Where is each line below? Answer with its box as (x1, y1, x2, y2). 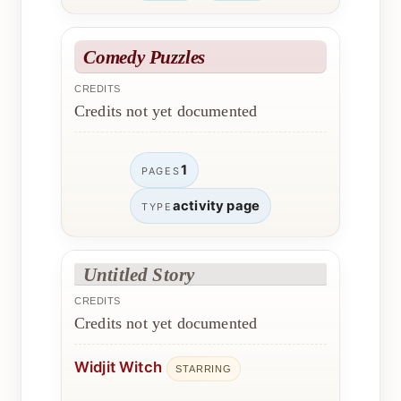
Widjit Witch (74, 358, 162, 377)
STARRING (175, 363, 233, 374)
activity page (172, 198, 260, 215)
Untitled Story (83, 264, 195, 286)
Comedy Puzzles (83, 47, 206, 68)
